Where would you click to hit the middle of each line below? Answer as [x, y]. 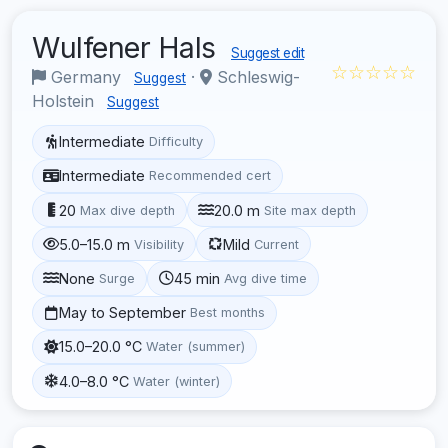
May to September [123, 313]
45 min [197, 278]
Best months [228, 313]
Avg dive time [266, 278]
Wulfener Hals [127, 47]
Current [277, 244]
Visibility [159, 244]
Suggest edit [267, 52]
